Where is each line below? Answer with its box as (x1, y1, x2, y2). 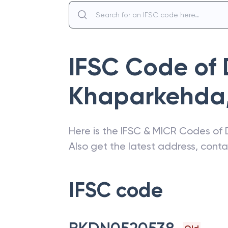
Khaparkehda (69, 81, 225, 111)
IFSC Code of (69, 52, 222, 82)
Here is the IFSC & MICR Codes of (69, 125, 225, 137)
